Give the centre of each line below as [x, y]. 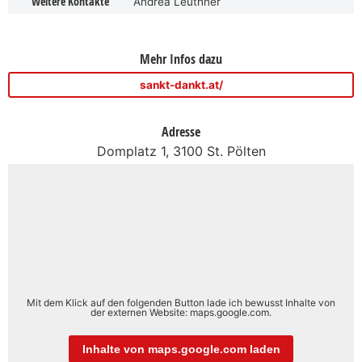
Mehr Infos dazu [181, 59]
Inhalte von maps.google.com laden [181, 349]
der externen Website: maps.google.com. [181, 312]
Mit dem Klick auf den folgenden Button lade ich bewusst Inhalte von [181, 302]
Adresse [181, 131]
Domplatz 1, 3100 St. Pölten [181, 151]
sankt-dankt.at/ [181, 84]
